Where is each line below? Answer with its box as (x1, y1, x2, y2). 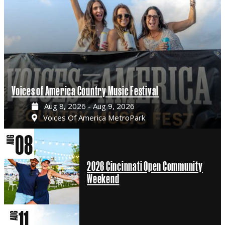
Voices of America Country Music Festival (12, 84, 159, 98)
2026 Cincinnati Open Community (87, 159, 203, 173)
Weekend (87, 172, 120, 186)
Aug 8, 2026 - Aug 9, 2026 (44, 101, 135, 111)
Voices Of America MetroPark (43, 113, 145, 123)
